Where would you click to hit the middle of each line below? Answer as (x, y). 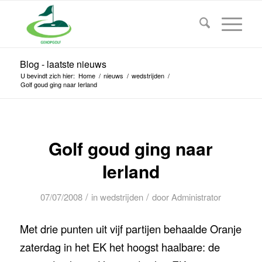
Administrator (196, 197)
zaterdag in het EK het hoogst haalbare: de (120, 247)
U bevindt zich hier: (47, 75)
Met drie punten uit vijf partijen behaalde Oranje (130, 228)
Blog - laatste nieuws (63, 64)
